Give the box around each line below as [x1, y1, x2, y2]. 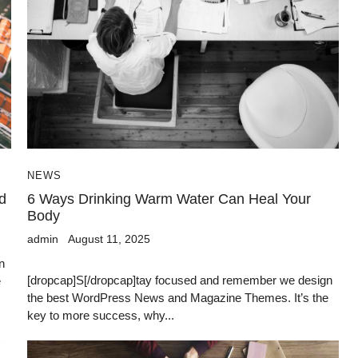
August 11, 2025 [68, 232, 150, 245]
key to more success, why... [27, 308, 174, 322]
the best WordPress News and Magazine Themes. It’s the [27, 290, 328, 304]
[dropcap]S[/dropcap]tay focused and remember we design [27, 272, 332, 287]
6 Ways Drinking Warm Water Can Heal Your [27, 190, 311, 207]
